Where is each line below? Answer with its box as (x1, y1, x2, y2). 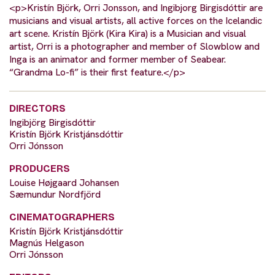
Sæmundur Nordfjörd (9, 188, 101, 201)
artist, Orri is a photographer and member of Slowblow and (9, 40, 260, 53)
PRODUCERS (9, 163, 70, 175)
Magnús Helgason (9, 236, 84, 250)
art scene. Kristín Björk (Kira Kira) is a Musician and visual (9, 27, 246, 41)
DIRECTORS (9, 103, 66, 115)
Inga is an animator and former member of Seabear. (9, 53, 226, 66)
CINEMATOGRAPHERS (9, 211, 115, 223)
